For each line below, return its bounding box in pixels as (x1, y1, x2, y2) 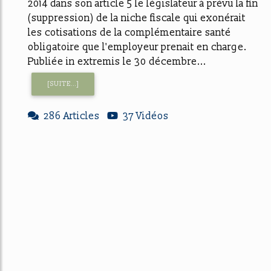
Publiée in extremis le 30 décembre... (28, 55, 206, 68)
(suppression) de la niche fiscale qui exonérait (28, 11, 246, 24)
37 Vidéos (123, 110, 169, 123)
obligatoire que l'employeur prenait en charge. (28, 41, 247, 53)
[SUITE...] (47, 79, 79, 88)
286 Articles (44, 110, 100, 123)
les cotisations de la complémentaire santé (28, 26, 231, 39)
